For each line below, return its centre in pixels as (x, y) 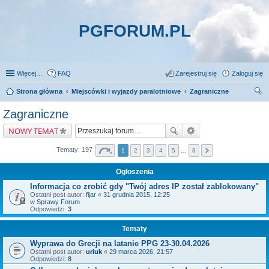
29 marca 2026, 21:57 (141, 252)
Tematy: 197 (75, 150)
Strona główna (39, 91)
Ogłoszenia (134, 172)
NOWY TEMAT (33, 131)
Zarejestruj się (196, 73)
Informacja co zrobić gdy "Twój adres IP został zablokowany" (144, 186)
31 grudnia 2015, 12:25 (137, 195)
